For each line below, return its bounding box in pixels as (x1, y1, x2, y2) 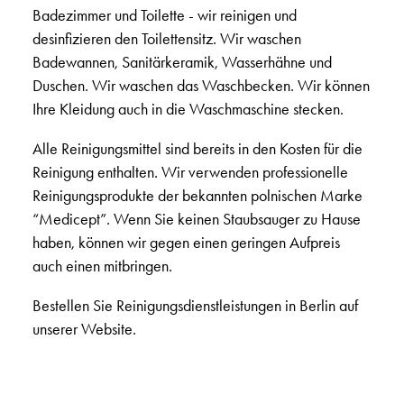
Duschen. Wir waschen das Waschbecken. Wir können (32, 76, 370, 96)
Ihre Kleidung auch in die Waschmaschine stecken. (32, 99, 344, 119)
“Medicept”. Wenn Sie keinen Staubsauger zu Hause (32, 209, 361, 229)
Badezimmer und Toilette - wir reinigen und (32, 5, 297, 25)
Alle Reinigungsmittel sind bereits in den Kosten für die (32, 139, 363, 159)
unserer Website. (32, 319, 136, 339)
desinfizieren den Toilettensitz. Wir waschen (32, 29, 301, 49)
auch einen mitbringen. (32, 256, 172, 276)
